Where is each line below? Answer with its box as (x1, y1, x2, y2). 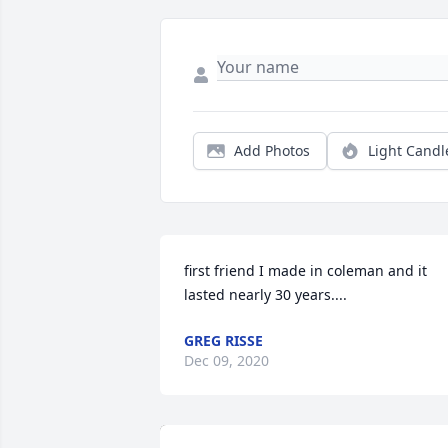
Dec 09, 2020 (184, 351, 269, 371)
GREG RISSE (184, 331, 263, 351)
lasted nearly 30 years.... (184, 285, 347, 305)
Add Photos (234, 141, 310, 161)
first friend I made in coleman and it (184, 261, 427, 281)
